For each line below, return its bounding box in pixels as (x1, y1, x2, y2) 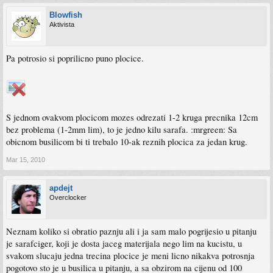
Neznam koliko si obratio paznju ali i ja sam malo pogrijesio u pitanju (6, 225, 257, 238)
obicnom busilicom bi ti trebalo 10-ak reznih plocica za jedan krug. (6, 136, 247, 148)
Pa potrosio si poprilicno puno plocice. (6, 52, 144, 65)
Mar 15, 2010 (6, 156, 45, 164)
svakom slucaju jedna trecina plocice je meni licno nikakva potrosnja (6, 250, 255, 262)
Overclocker (49, 194, 87, 202)
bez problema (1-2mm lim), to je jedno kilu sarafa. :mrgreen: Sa (6, 124, 237, 136)
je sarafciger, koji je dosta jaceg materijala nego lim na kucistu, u (6, 238, 242, 250)
